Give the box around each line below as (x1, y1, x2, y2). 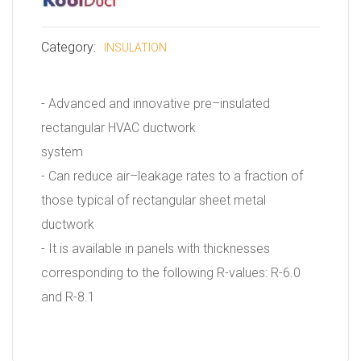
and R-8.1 (41, 288, 95, 305)
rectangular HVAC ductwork (41, 119, 196, 135)
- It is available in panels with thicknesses (41, 240, 270, 256)
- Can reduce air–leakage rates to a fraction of (41, 168, 303, 184)
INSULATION (104, 40, 167, 54)
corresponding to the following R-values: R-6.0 (41, 264, 301, 280)
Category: (41, 39, 96, 55)
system (41, 143, 83, 160)
